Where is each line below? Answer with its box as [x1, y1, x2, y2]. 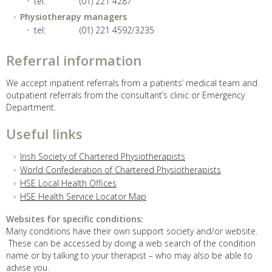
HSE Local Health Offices [20, 177, 117, 189]
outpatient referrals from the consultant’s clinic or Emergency [6, 89, 245, 101]
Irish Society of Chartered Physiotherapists [20, 151, 185, 162]
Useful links [6, 124, 83, 143]
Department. [6, 101, 56, 113]
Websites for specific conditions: [6, 213, 143, 225]
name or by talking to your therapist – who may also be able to [6, 250, 253, 261]
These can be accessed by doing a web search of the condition [6, 237, 256, 249]
